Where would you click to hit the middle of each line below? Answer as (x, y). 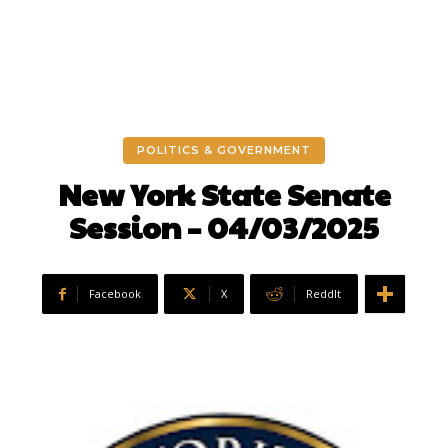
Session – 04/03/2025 (224, 227)
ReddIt (323, 294)
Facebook (115, 294)
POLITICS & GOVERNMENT (224, 150)
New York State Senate (224, 194)
